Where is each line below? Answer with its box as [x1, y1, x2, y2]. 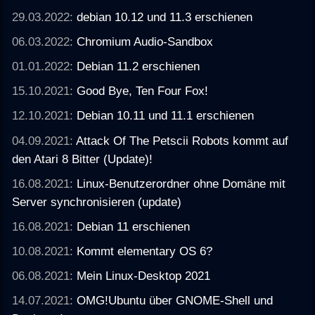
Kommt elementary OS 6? [77, 244, 213, 259]
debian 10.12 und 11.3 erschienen [77, 9, 253, 24]
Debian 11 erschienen [77, 219, 191, 233]
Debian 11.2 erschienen [77, 59, 200, 74]
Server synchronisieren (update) [12, 194, 182, 209]
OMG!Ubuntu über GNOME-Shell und [77, 293, 274, 308]
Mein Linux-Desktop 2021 [77, 269, 211, 283]
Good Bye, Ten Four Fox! [77, 84, 209, 98]
